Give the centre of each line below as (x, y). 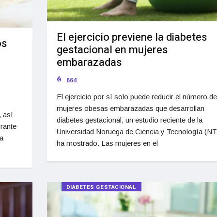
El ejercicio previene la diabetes (132, 37)
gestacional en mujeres (112, 50)
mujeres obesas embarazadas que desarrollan (130, 108)
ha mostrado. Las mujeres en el (107, 143)
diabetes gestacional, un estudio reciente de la (129, 120)
